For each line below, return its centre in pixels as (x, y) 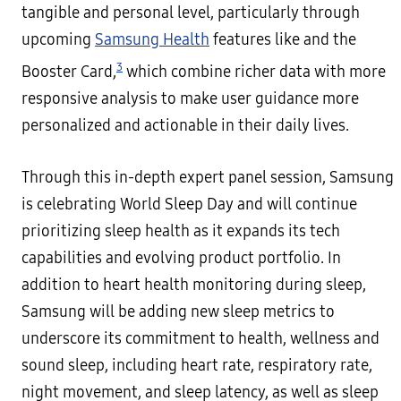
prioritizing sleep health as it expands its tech (181, 231)
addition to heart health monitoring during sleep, (194, 285)
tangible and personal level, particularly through (191, 13)
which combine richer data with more (254, 72)
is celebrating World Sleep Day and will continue (189, 204)
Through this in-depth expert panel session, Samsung (208, 177)
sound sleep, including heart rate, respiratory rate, (197, 365)
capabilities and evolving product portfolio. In (181, 258)
